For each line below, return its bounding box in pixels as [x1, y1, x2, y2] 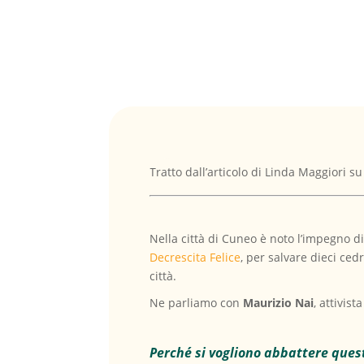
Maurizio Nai [243, 294, 314, 310]
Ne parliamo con [149, 294, 244, 310]
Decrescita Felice [149, 249, 241, 265]
